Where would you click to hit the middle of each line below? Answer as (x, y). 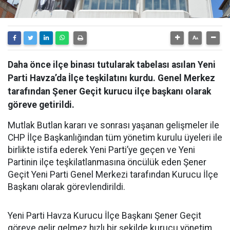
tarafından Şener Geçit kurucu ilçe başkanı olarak (109, 91)
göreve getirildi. (41, 105)
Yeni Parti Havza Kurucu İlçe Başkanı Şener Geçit (104, 216)
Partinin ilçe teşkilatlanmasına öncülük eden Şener (107, 162)
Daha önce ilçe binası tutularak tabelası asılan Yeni (112, 65)
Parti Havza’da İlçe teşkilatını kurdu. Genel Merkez (111, 78)
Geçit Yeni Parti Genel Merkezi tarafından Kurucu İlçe (113, 175)
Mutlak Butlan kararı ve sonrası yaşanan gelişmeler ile (113, 125)
